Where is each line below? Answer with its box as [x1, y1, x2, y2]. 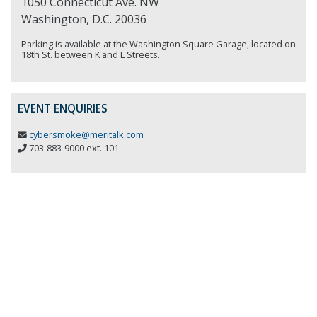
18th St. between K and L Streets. [21, 48, 160, 61]
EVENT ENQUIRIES [18, 101, 108, 116]
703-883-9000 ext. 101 [27, 142, 119, 154]
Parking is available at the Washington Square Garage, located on [21, 38, 296, 50]
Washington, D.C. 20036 [21, 11, 146, 27]
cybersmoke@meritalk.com [29, 128, 144, 141]
